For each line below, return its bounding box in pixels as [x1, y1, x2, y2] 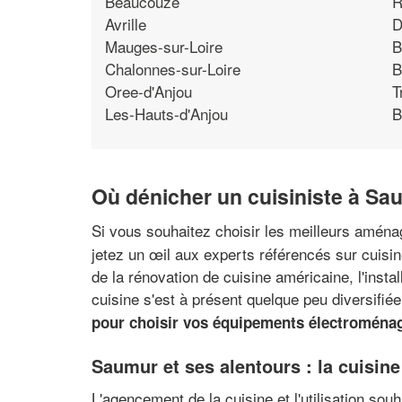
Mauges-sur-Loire [105, 34, 223, 57]
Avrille [105, 12, 146, 35]
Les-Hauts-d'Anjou [105, 101, 228, 125]
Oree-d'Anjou [105, 79, 192, 102]
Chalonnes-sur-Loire [105, 57, 240, 80]
